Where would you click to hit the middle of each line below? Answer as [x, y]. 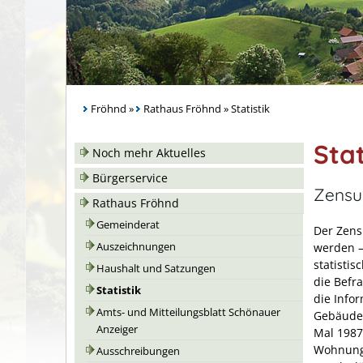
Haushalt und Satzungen [156, 269]
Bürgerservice [130, 178]
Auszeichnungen [136, 247]
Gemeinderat [128, 225]
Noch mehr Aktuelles [149, 153]
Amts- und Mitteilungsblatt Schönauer [188, 312]
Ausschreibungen [138, 351]
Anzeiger [117, 329]
